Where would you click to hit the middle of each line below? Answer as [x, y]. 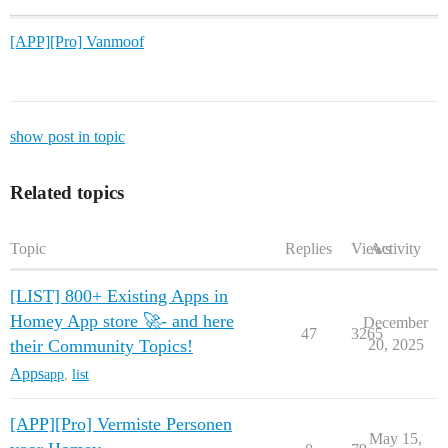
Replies [308, 249]
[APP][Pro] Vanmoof [77, 42]
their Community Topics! [101, 346]
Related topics [67, 193]
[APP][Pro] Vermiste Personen [121, 424]
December [395, 323]
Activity [395, 249]
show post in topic [67, 137]
